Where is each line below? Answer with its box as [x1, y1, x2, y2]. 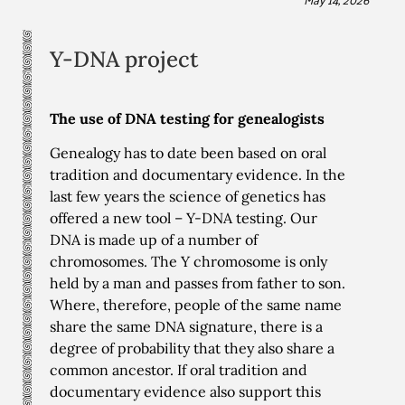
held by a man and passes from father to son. [50, 274, 345, 293]
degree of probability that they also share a [50, 339, 334, 358]
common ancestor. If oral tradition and [50, 361, 307, 380]
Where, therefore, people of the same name [50, 296, 342, 315]
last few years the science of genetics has [50, 187, 325, 206]
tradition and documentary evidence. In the [50, 165, 345, 184]
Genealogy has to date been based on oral [50, 144, 326, 163]
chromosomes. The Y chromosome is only [50, 252, 327, 271]
